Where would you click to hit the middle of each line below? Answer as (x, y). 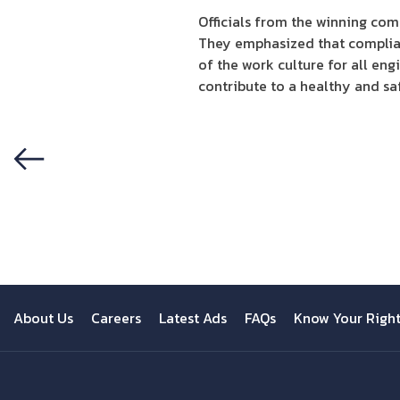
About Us (43, 318)
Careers (116, 318)
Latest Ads (193, 318)
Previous (48, 193)
